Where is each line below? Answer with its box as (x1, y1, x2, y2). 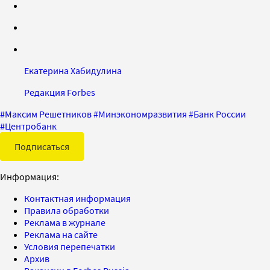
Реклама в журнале (24, 216, 105, 228)
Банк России (193, 107, 246, 120)
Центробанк (5, 119, 57, 132)
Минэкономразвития (98, 107, 187, 120)
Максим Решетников (5, 107, 92, 120)
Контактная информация (24, 192, 131, 204)
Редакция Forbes (24, 86, 95, 98)
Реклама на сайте (24, 228, 98, 240)
